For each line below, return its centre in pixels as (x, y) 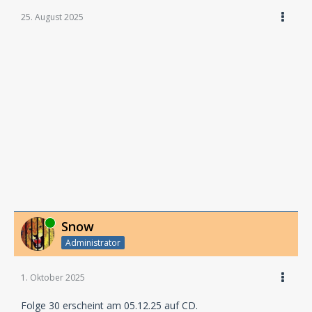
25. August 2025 (52, 17)
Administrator (93, 242)
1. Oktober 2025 (53, 277)
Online (34, 222)
